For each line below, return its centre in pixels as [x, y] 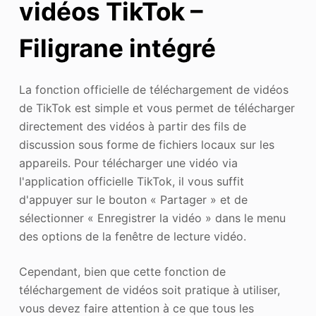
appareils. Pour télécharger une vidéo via [128, 163]
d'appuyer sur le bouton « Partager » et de [133, 200]
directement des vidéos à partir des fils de [132, 126]
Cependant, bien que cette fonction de [122, 272]
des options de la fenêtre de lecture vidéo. [132, 236]
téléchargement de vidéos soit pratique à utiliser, [149, 290]
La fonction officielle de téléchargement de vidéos [153, 90]
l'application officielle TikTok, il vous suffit [131, 181]
